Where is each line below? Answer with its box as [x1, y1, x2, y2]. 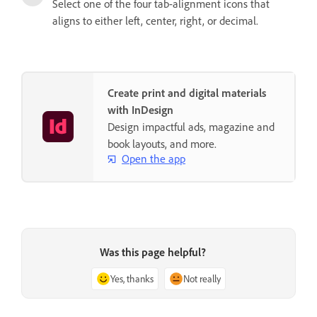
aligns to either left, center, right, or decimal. [52, 13, 261, 28]
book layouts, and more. [108, 136, 217, 151]
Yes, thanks [110, 272, 154, 284]
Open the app [122, 151, 185, 166]
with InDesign [108, 102, 173, 117]
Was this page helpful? [100, 244, 206, 259]
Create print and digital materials [108, 85, 266, 100]
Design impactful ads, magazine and [108, 119, 275, 134]
